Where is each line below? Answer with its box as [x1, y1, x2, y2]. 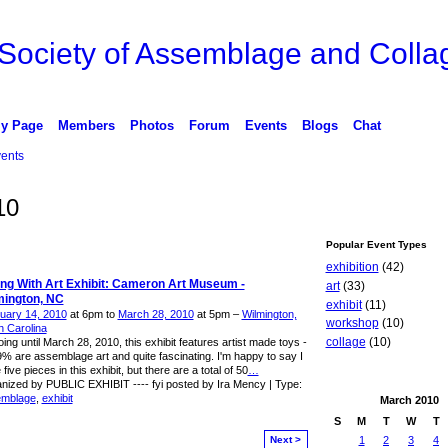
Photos [129, 118, 174, 133]
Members [57, 118, 115, 133]
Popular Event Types [325, 239, 427, 250]
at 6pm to [66, 307, 118, 320]
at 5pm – [193, 307, 242, 320]
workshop [325, 316, 379, 331]
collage [325, 335, 366, 350]
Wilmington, [241, 307, 297, 320]
